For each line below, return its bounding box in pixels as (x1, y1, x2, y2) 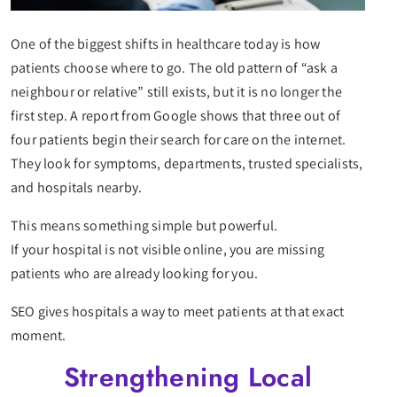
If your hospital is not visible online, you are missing (11, 240, 325, 260)
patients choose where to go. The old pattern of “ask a (11, 58, 338, 78)
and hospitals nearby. (11, 178, 143, 198)
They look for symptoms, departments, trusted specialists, (11, 154, 363, 174)
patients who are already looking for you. (11, 264, 261, 284)
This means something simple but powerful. (11, 216, 281, 236)
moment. (11, 326, 69, 346)
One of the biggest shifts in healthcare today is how (11, 35, 321, 54)
